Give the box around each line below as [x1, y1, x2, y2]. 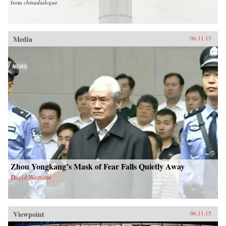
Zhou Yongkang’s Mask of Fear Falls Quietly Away [11, 160, 185, 173]
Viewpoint [13, 209, 44, 220]
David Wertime [11, 173, 51, 182]
